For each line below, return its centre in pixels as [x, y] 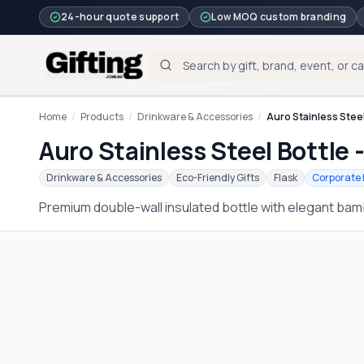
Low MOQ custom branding [279, 17]
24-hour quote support [120, 17]
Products [102, 117]
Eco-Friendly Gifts [218, 178]
